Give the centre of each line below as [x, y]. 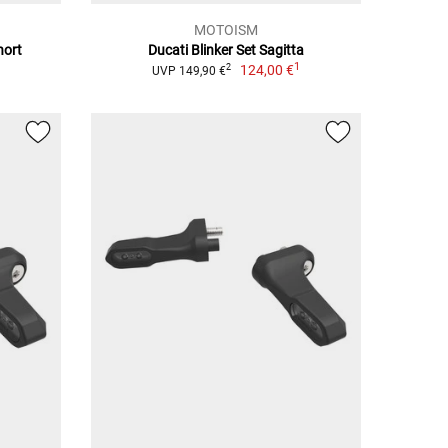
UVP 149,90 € [188, 70]
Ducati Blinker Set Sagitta [225, 49]
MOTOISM [225, 29]
